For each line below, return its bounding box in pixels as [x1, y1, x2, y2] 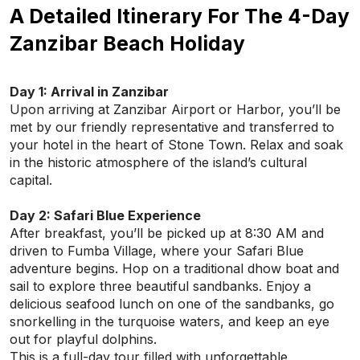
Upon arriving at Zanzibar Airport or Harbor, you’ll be [10, 101, 341, 117]
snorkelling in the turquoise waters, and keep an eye [10, 313, 329, 329]
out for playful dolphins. [10, 331, 157, 347]
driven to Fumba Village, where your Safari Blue [10, 243, 304, 259]
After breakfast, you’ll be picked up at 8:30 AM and [10, 225, 324, 241]
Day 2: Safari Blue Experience [10, 207, 201, 223]
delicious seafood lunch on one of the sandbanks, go [10, 296, 334, 312]
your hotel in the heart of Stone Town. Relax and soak [10, 137, 343, 153]
